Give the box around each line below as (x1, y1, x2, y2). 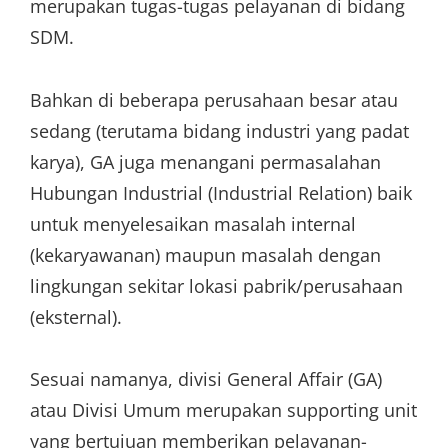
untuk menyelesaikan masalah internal (30, 211, 356, 236)
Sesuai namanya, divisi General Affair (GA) (30, 367, 382, 391)
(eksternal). (30, 304, 122, 329)
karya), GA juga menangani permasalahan (30, 149, 381, 174)
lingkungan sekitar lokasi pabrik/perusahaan (30, 273, 403, 298)
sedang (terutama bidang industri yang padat (30, 118, 409, 143)
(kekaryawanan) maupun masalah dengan (30, 242, 381, 267)
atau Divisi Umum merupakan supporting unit (30, 398, 417, 422)
